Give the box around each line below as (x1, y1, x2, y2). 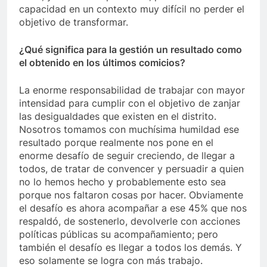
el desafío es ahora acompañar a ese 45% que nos (19, 202, 247, 215)
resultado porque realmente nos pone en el (19, 136, 213, 149)
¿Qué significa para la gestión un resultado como (19, 44, 242, 56)
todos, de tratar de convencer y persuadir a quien (19, 163, 244, 175)
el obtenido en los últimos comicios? (19, 57, 185, 69)
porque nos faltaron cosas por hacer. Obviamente (19, 189, 243, 201)
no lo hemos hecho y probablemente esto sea (19, 176, 226, 188)
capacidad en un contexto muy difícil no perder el (19, 3, 244, 15)
